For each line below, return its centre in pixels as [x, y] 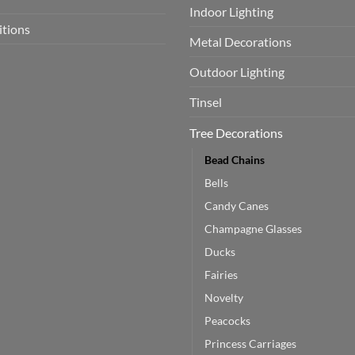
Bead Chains [235, 159]
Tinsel [206, 102]
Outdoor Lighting [237, 72]
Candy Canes [237, 205]
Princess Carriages [250, 343]
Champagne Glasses [253, 228]
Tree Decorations [236, 133]
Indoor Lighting [231, 12]
